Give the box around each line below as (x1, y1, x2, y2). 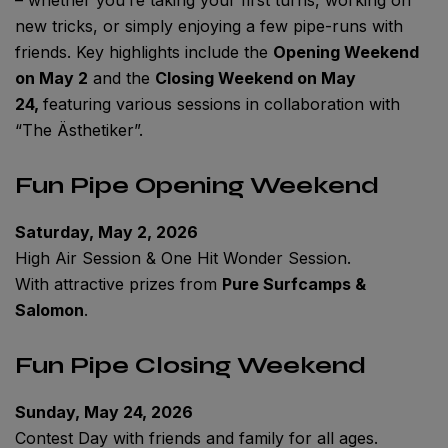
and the (88, 67, 155, 88)
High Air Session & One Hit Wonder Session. (15, 247, 351, 268)
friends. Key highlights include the (15, 41, 273, 62)
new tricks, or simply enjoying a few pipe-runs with (15, 15, 403, 36)
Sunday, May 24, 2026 (15, 401, 193, 422)
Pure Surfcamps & (222, 273, 366, 294)
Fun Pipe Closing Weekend (15, 350, 366, 380)
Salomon (15, 299, 84, 320)
